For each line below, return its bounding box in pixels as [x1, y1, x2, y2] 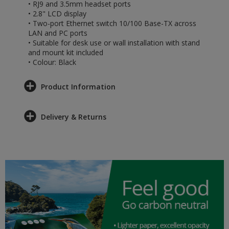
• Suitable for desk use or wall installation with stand [28, 38, 200, 48]
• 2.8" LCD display [28, 9, 86, 18]
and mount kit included [28, 48, 103, 57]
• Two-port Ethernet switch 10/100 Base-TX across [28, 18, 196, 28]
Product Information [41, 82, 116, 91]
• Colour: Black [28, 57, 76, 67]
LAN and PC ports [28, 28, 87, 38]
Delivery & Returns [41, 112, 106, 122]
